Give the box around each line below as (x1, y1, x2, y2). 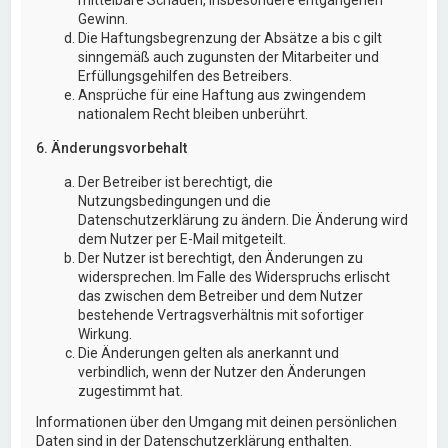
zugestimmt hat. (78, 382, 184, 399)
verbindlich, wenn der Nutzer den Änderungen (78, 363, 367, 380)
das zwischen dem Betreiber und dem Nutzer (78, 287, 364, 304)
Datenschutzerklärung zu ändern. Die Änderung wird (78, 211, 409, 228)
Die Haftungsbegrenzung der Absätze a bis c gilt (78, 29, 383, 46)
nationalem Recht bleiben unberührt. (78, 105, 309, 122)
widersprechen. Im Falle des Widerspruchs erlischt (78, 268, 391, 285)
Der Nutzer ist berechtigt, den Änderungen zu (78, 249, 364, 266)
